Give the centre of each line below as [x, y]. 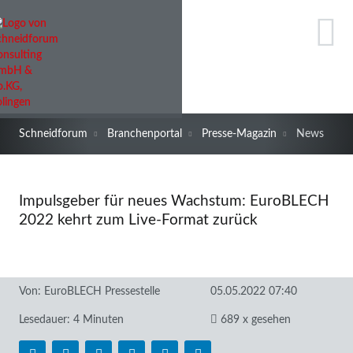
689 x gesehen [254, 320]
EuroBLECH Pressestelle [102, 291]
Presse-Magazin [239, 134]
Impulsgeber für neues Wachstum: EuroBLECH [174, 201]
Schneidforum [53, 134]
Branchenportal [145, 134]
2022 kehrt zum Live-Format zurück [138, 220]
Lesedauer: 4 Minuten [71, 320]
